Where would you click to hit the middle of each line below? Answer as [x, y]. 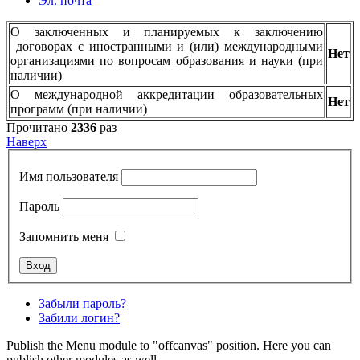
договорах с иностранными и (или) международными [167, 47]
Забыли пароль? [82, 303]
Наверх [27, 142]
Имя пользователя [69, 176]
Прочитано [39, 128]
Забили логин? [79, 317]
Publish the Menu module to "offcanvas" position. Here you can [169, 345]
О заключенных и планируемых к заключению [167, 32]
